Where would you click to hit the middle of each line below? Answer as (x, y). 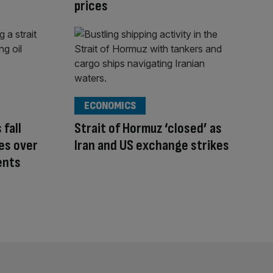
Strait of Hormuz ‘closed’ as (148, 128)
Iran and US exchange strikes (152, 145)
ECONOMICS (110, 105)
